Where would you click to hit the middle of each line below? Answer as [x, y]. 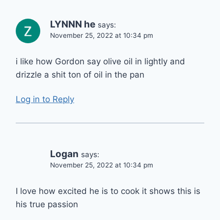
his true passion [47, 204]
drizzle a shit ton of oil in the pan [80, 74]
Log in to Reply [45, 99]
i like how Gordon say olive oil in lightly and [100, 61]
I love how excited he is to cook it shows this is [108, 191]
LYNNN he [73, 24]
